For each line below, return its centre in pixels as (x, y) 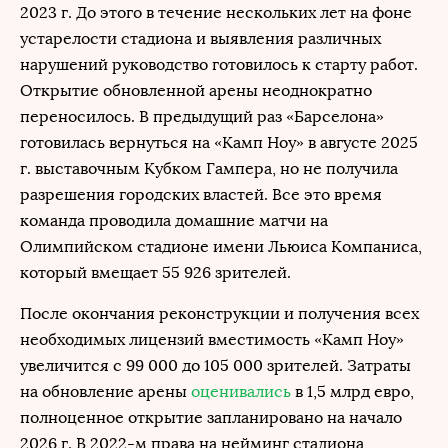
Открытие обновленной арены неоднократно (196, 90)
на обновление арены (105, 391)
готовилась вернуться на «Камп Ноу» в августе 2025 (219, 142)
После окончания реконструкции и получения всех (219, 313)
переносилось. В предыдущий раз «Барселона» (202, 116)
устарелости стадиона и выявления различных (200, 38)
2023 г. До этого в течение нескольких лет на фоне (216, 12)
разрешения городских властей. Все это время (201, 194)
